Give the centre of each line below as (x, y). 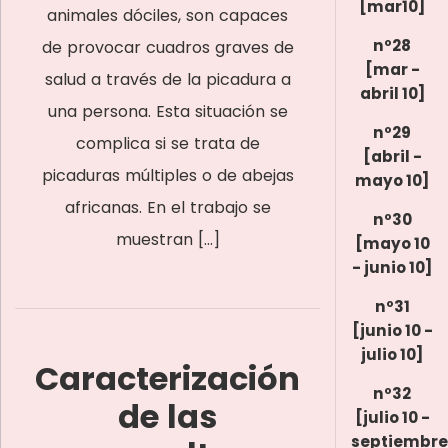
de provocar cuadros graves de (167, 47)
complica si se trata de (167, 143)
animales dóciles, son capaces (167, 15)
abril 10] (392, 93)
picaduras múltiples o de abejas (167, 175)
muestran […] (167, 239)
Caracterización (167, 378)
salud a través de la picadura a (167, 79)
